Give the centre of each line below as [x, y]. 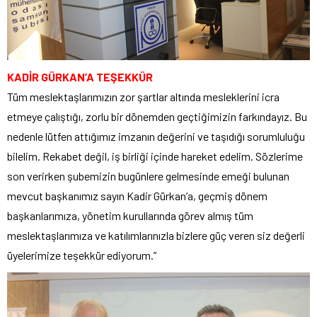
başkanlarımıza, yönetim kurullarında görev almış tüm [130, 215]
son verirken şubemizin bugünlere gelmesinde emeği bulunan [148, 175]
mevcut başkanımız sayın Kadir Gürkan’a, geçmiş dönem [137, 195]
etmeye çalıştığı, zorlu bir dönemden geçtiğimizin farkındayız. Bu [157, 116]
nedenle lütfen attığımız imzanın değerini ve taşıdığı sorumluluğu [156, 136]
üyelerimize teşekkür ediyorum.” [82, 255]
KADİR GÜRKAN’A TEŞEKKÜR [80, 76]
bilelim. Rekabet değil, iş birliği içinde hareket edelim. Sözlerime [155, 156]
